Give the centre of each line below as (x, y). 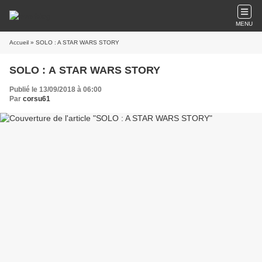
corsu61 (37, 99)
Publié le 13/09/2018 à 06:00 (56, 89)
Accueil (19, 42)
